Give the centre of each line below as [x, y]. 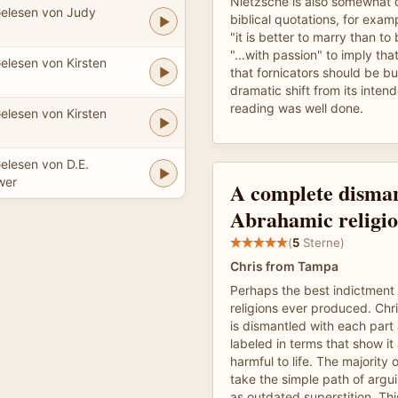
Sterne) [322, 242]
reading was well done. [297, 108]
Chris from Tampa [284, 266]
